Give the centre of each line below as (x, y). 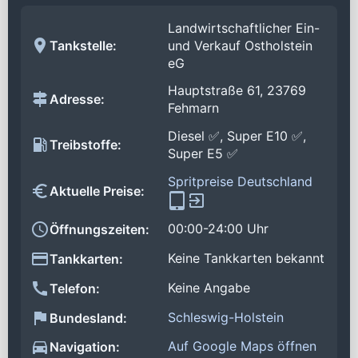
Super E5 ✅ (203, 154)
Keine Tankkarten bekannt (246, 259)
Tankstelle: (83, 45)
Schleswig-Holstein (226, 317)
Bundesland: (88, 318)
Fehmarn (193, 108)
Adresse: (77, 99)
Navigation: (85, 347)
